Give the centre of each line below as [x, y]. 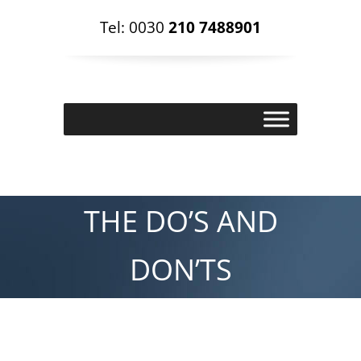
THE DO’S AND [180, 221]
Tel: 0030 [134, 27]
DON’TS [180, 269]
